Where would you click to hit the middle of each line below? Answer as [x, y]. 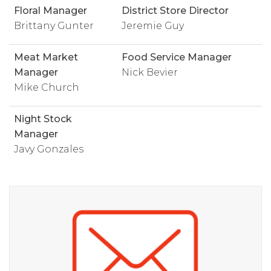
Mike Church [47, 87]
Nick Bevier [150, 72]
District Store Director [175, 11]
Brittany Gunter [54, 26]
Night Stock [43, 119]
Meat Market [46, 57]
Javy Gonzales [49, 149]
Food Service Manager [177, 57]
